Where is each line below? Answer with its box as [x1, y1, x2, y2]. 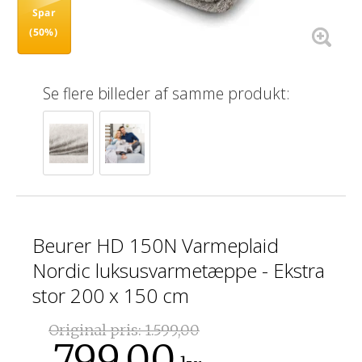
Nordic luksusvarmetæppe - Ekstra [32, 256, 326, 284]
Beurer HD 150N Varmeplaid [32, 231, 280, 259]
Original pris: [48, 320, 145, 339]
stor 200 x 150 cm [32, 281, 190, 309]
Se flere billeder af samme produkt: [43, 82, 291, 105]
